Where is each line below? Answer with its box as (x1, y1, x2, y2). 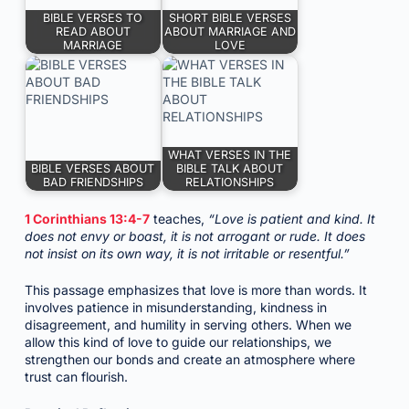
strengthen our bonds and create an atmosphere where (24, 351, 355, 367)
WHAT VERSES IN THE (168, 148, 292, 163)
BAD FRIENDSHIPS (42, 175, 143, 190)
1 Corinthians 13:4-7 (24, 211, 150, 226)
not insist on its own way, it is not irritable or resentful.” (24, 246, 350, 261)
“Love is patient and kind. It (207, 211, 375, 226)
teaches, (149, 211, 208, 226)
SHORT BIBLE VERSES (168, 11, 291, 26)
